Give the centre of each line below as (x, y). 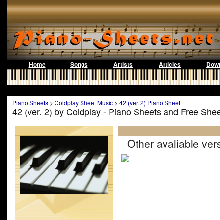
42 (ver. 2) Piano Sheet (150, 102)
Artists (123, 64)
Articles (170, 64)
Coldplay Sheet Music (84, 102)
